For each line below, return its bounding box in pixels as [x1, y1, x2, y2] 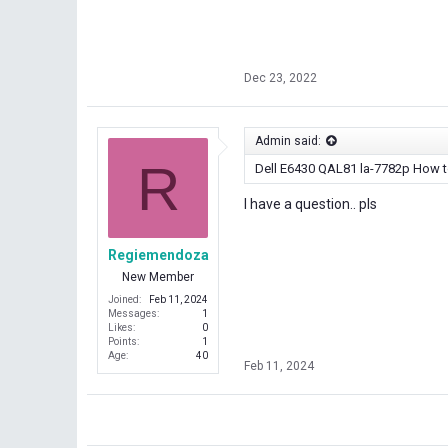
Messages [108, 308, 157, 320]
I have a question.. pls [244, 195, 377, 212]
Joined [108, 294, 139, 306]
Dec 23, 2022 [244, 71, 317, 85]
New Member [122, 270, 194, 285]
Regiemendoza [107, 247, 209, 264]
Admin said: [255, 134, 321, 148]
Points [108, 336, 137, 348]
